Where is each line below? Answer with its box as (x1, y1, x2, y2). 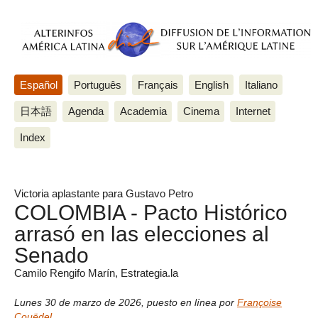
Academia (119, 104, 167, 117)
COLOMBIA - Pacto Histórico (14, 200, 287, 225)
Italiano (244, 78, 278, 91)
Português (73, 78, 121, 91)
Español (19, 78, 57, 91)
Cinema (182, 104, 219, 117)
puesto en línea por (147, 297, 237, 308)
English (194, 78, 229, 91)
